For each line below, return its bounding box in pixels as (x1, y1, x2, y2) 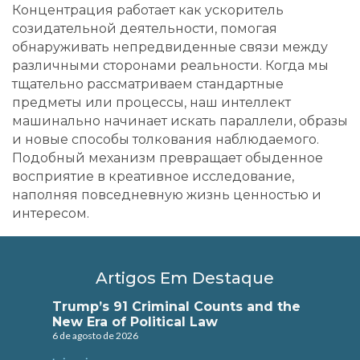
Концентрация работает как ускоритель (12, 2, 284, 18)
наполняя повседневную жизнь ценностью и (12, 186, 321, 202)
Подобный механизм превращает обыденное (12, 149, 323, 166)
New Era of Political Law (52, 313, 218, 329)
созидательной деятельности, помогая (12, 20, 277, 36)
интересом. (12, 205, 89, 221)
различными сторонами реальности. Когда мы (12, 57, 329, 73)
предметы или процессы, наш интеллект (12, 94, 291, 110)
